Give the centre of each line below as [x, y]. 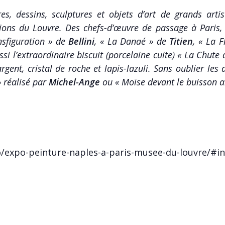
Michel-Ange [75, 82]
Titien [181, 41]
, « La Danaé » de [132, 41]
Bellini [82, 41]
